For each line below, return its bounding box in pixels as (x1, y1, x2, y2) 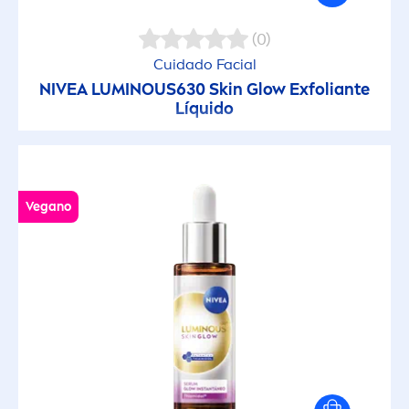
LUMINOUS (91, 79, 176, 100)
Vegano (26, 199, 71, 215)
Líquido (175, 99, 234, 120)
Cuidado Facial (152, 56, 257, 74)
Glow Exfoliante (243, 79, 370, 100)
